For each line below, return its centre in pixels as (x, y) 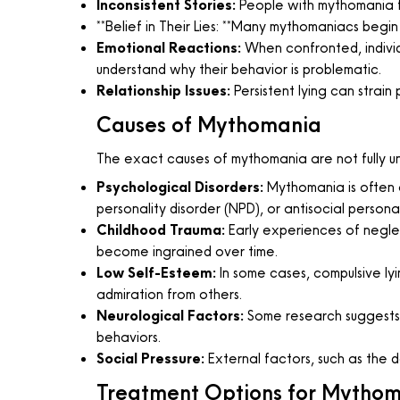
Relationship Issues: (163, 91)
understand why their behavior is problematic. (238, 70)
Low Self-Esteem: (156, 273)
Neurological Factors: (170, 316)
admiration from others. (169, 295)
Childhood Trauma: (160, 230)
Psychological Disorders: (179, 187)
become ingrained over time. (187, 252)
